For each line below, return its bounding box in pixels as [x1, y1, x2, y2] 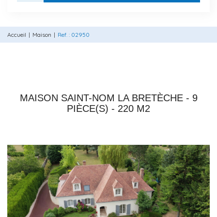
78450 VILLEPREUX [68, 77, 149, 88]
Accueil [7, 31, 26, 38]
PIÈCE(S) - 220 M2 [67, 103, 150, 114]
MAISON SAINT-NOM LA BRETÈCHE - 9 [19, 92, 198, 103]
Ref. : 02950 [58, 31, 90, 38]
